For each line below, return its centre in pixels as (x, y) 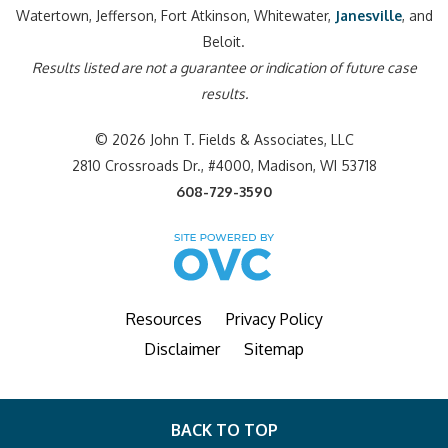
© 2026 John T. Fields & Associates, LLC (224, 139)
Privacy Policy (274, 318)
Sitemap (274, 348)
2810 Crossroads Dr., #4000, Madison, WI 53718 (224, 165)
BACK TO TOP (224, 429)
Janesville (368, 15)
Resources (163, 318)
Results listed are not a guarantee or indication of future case (224, 67)
